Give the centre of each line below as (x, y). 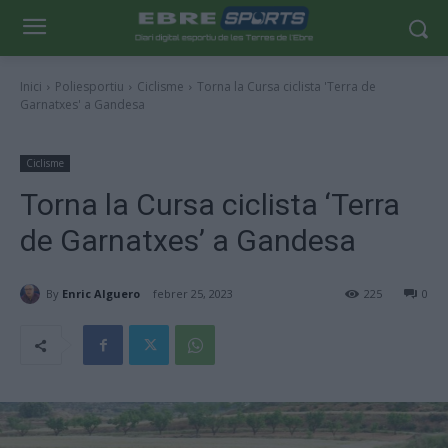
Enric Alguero (101, 293)
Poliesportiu (89, 86)
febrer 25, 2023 (193, 294)
